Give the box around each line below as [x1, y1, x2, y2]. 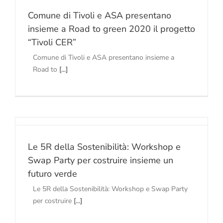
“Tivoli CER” [28, 36, 76, 49]
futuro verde [28, 168, 77, 180]
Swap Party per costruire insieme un [28, 154, 173, 167]
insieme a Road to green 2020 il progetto [28, 23, 195, 35]
